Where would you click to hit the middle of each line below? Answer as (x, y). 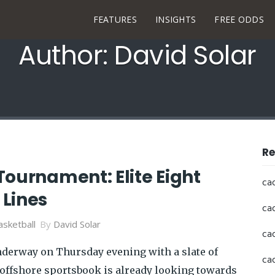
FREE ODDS (239, 19)
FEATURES (115, 19)
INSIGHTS (176, 19)
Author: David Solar (137, 56)
